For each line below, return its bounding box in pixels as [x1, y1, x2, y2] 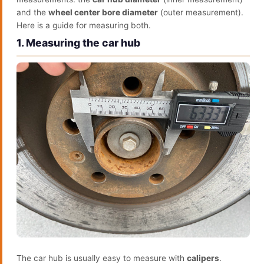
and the [16, 8, 48, 17]
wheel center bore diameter [48, 8, 158, 17]
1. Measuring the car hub [16, 37, 140, 49]
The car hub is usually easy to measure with [16, 253, 187, 263]
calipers [187, 253, 219, 263]
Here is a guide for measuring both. [16, 21, 151, 30]
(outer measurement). [158, 8, 243, 17]
